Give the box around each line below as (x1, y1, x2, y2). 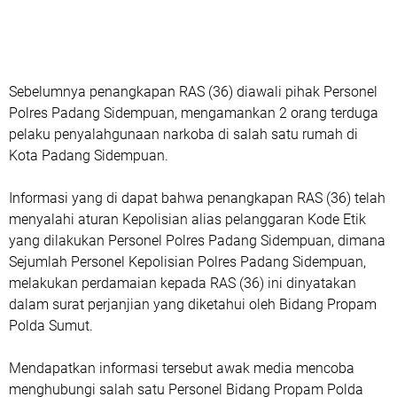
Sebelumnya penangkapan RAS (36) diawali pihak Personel (9, 83, 378, 101)
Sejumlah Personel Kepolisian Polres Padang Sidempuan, (9, 253, 366, 271)
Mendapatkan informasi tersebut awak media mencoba (9, 360, 354, 378)
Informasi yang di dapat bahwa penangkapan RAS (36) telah (9, 190, 385, 207)
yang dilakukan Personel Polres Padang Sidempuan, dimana (9, 232, 385, 250)
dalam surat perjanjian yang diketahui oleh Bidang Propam (9, 296, 377, 314)
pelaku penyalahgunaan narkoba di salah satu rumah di (9, 126, 358, 144)
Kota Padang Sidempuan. (9, 147, 172, 165)
